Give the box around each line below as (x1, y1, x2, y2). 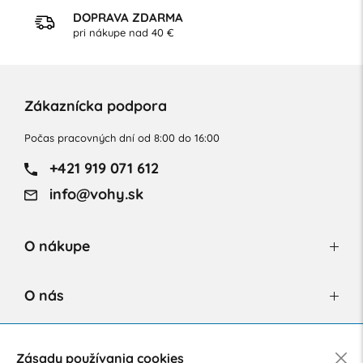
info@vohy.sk (45, 184, 143, 203)
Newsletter (23, 335, 100, 353)
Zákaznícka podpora (23, 96, 167, 114)
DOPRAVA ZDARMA (72, 9, 183, 25)
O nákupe (23, 236, 90, 254)
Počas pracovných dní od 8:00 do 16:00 (23, 130, 220, 144)
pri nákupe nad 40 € (72, 25, 174, 39)
